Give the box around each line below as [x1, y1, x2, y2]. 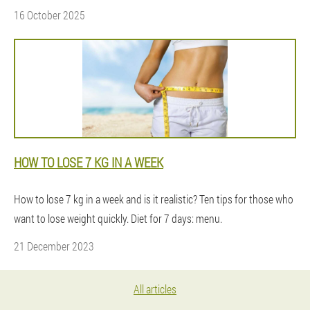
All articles [134, 282, 176, 296]
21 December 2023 [14, 239, 94, 253]
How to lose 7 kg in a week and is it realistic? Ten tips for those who [14, 192, 293, 206]
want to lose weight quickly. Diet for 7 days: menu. [14, 211, 222, 226]
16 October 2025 [14, 8, 85, 22]
